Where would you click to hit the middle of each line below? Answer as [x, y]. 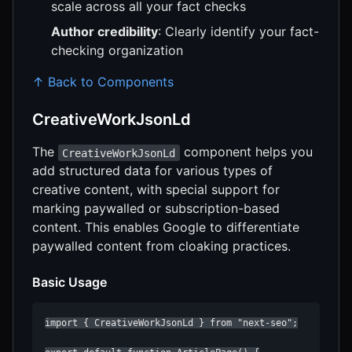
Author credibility [104, 32]
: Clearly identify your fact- [238, 32]
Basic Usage [70, 282]
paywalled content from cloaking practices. [161, 246]
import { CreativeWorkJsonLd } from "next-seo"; [171, 323]
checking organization [117, 51]
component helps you [246, 152]
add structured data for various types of [152, 171]
